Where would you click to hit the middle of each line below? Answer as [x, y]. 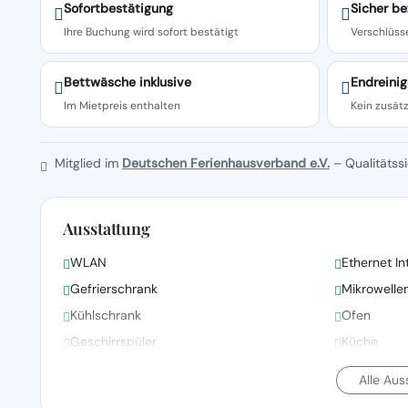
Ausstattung [107, 228]
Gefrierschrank [114, 288]
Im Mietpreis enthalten [122, 106]
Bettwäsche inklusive [127, 82]
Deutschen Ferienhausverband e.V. [226, 163]
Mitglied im [87, 163]
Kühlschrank [106, 315]
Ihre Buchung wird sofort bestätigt [151, 32]
